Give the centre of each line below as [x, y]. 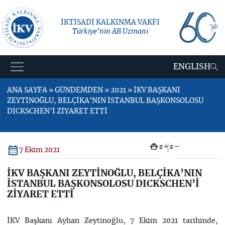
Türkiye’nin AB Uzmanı [110, 31]
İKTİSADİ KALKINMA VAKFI [110, 22]
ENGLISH [192, 67]
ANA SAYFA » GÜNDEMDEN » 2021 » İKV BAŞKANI [93, 90]
